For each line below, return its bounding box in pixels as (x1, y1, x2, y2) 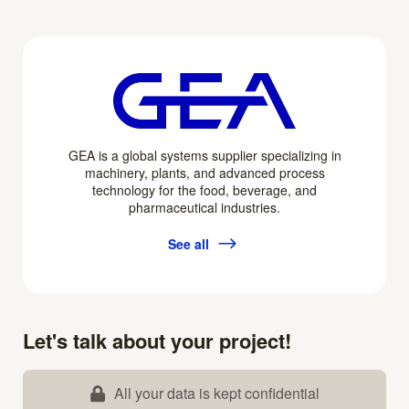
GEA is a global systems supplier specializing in (68, 146, 341, 165)
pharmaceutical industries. (129, 198, 280, 217)
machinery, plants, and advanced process (84, 163, 325, 183)
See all (168, 234, 209, 253)
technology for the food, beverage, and (92, 181, 317, 200)
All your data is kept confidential (113, 383, 320, 404)
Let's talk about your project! (23, 326, 291, 356)
